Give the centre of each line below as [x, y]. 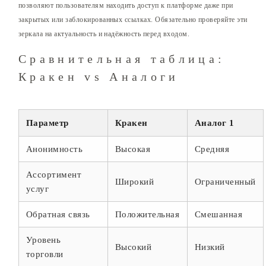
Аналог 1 [215, 123]
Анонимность [55, 149]
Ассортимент [54, 175]
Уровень [44, 240]
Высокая [133, 149]
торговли [45, 254]
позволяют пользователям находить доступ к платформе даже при [126, 6]
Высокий [134, 247]
